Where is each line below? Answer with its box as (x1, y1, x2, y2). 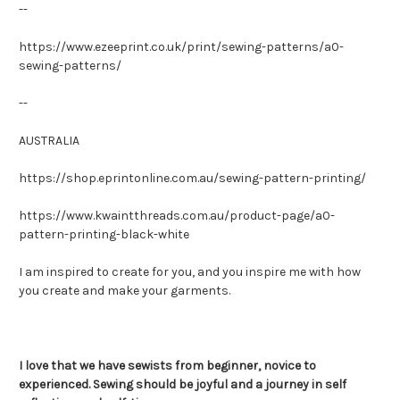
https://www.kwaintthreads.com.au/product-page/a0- (19, 207, 335, 223)
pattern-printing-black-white (19, 226, 189, 242)
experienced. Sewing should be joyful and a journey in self (19, 376, 346, 392)
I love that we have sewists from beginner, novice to (19, 357, 316, 373)
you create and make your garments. (19, 282, 230, 298)
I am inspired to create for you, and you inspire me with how (19, 263, 361, 279)
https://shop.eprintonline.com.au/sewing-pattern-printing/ (19, 170, 366, 186)
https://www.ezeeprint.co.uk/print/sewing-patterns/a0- (19, 38, 344, 54)
